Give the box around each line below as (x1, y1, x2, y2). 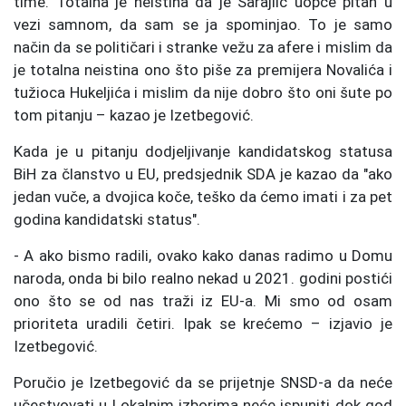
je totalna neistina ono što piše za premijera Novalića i (14, 60, 392, 79)
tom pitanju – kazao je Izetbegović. (14, 105, 254, 124)
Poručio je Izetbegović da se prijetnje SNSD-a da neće (14, 372, 392, 391)
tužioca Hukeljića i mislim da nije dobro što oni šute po (14, 82, 392, 101)
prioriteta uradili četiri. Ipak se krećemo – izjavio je (14, 314, 392, 333)
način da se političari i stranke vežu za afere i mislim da (14, 37, 392, 56)
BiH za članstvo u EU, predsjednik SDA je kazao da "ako (14, 164, 392, 183)
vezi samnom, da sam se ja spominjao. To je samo (14, 14, 392, 34)
